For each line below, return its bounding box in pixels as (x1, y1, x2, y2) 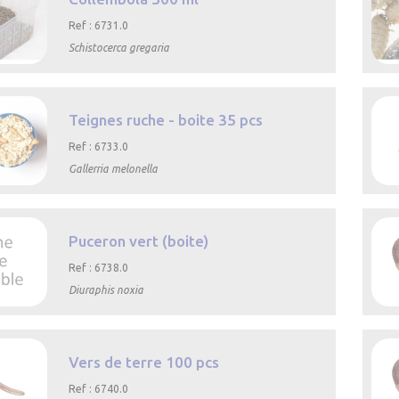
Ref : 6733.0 (69, 141, 129, 153)
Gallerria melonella (69, 163, 159, 175)
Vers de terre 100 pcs (69, 354, 220, 371)
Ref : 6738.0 (69, 262, 129, 274)
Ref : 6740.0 (69, 383, 129, 395)
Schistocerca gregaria (69, 42, 170, 54)
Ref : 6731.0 (69, 20, 129, 32)
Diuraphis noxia (69, 284, 144, 297)
